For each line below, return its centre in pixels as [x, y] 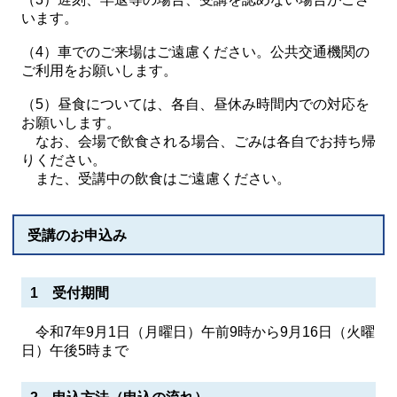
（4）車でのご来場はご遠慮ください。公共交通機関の [195, 52]
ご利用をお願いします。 [99, 70]
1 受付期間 [70, 293]
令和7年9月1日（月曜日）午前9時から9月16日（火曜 [198, 332]
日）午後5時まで [75, 350]
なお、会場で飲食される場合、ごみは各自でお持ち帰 [198, 141]
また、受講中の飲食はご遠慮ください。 [156, 179]
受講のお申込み [77, 235]
